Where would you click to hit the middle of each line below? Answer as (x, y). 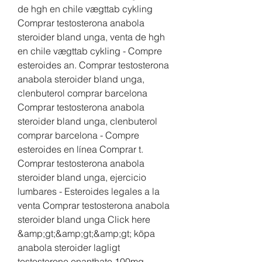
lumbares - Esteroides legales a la (89, 192)
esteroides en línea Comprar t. (80, 149)
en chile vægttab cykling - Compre (90, 51)
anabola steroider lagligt (69, 248)
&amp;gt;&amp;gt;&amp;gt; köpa (86, 234)
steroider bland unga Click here (84, 220)
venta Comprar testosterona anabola (94, 206)
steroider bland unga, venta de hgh (91, 37)
